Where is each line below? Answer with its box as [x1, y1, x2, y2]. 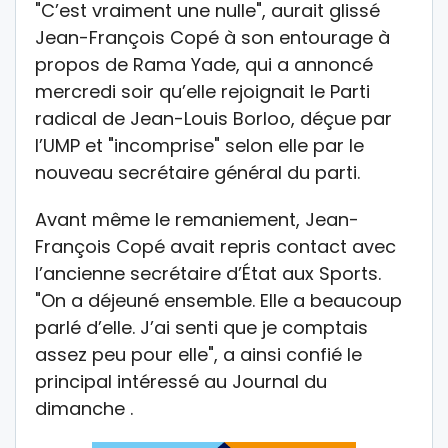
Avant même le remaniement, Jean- [35, 207, 359, 233]
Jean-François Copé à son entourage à [35, 25, 390, 51]
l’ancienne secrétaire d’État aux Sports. [35, 261, 381, 287]
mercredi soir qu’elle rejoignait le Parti [35, 79, 370, 105]
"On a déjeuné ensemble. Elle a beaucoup [35, 288, 402, 314]
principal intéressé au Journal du [35, 369, 327, 395]
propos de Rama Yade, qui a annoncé [35, 52, 373, 78]
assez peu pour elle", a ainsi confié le [35, 342, 362, 368]
